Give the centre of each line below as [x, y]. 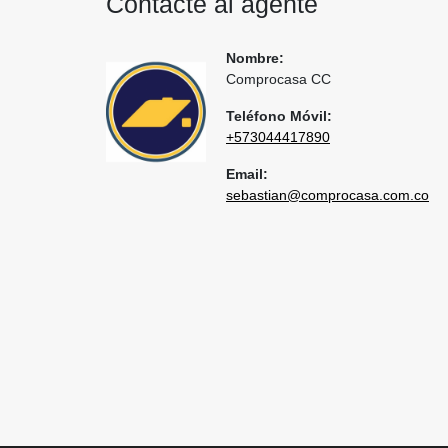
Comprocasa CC [278, 79]
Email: [247, 174]
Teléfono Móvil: [279, 116]
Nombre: [255, 58]
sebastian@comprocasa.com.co [327, 195]
